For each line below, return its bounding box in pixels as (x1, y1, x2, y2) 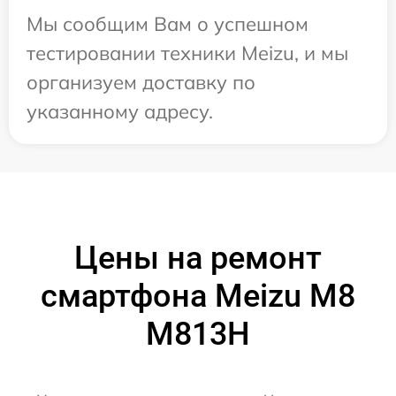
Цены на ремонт (74, 239, 322, 277)
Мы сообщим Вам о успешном (27, 11, 308, 36)
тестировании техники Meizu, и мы (27, 40, 348, 65)
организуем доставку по (27, 69, 255, 95)
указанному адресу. (27, 98, 213, 124)
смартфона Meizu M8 (41, 277, 355, 315)
